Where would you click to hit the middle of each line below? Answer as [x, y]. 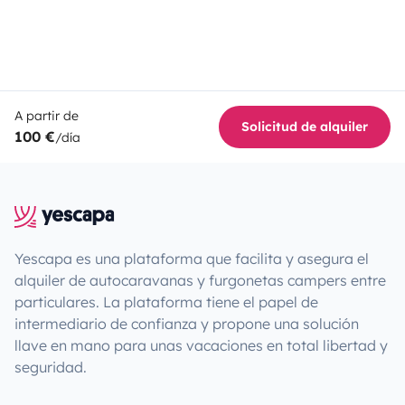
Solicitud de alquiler [305, 126]
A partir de [47, 115]
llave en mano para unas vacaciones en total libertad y [201, 345]
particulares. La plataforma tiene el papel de [166, 301]
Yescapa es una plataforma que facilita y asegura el [192, 258]
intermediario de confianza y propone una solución [187, 323]
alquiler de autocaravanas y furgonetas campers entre [200, 280]
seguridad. [51, 367]
